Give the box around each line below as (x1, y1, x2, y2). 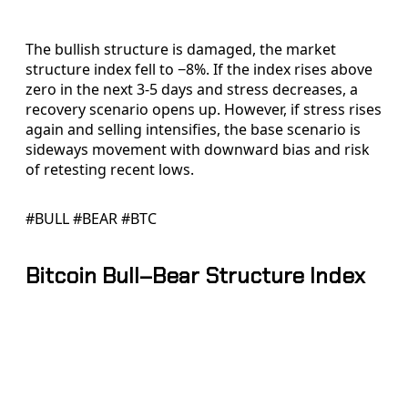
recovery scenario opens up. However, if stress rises (25, 98, 382, 119)
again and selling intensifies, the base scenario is (25, 118, 361, 139)
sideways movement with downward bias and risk (25, 138, 370, 159)
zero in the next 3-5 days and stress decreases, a (25, 78, 358, 99)
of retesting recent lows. (25, 158, 194, 179)
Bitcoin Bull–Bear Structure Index (25, 260, 365, 290)
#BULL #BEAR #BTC (25, 208, 157, 229)
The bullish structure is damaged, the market (25, 38, 336, 59)
